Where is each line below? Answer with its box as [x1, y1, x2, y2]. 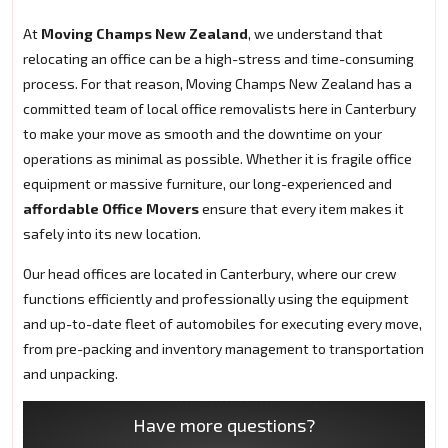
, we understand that [248, 25, 383, 43]
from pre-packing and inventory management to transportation [23, 340, 424, 358]
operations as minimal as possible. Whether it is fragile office [23, 150, 412, 168]
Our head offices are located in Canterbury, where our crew [23, 265, 397, 283]
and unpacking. [23, 365, 118, 383]
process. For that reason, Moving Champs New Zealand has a [23, 75, 412, 93]
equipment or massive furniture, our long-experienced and [23, 175, 392, 193]
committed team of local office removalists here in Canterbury [23, 100, 416, 118]
